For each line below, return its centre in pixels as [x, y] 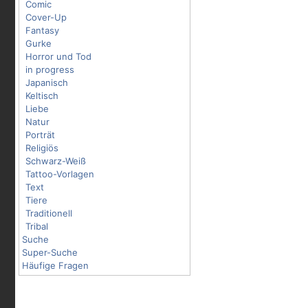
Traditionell [49, 213]
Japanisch [47, 82]
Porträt [40, 135]
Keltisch [42, 96]
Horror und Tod [58, 56]
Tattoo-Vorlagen [60, 174]
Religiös [42, 148]
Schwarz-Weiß [56, 161]
